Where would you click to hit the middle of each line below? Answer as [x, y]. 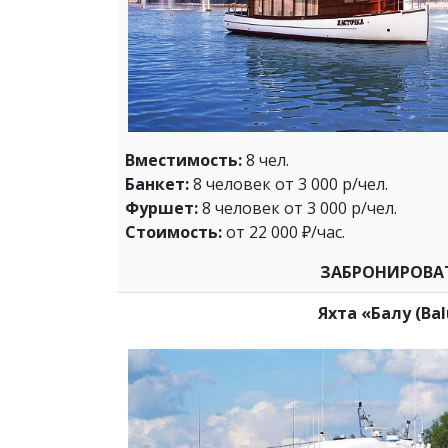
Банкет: [157, 184]
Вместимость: [183, 160]
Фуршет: [161, 208]
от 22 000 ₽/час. [283, 232]
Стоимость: [173, 232]
